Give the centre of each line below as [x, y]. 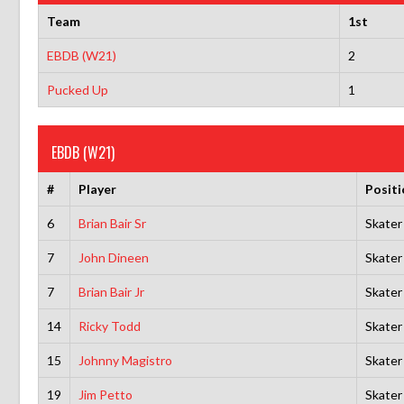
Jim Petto [105, 394]
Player [97, 188]
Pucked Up [77, 89]
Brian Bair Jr [111, 291]
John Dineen [113, 257]
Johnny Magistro [125, 360]
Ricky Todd [109, 326]
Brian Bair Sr [112, 223]
